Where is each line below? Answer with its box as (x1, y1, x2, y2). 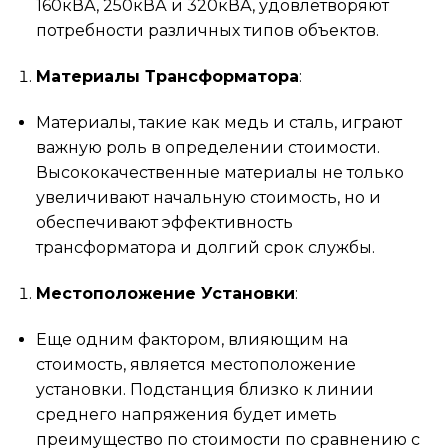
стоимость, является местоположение (35, 354, 356, 374)
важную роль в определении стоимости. (35, 137, 380, 157)
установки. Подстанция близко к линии (35, 379, 374, 399)
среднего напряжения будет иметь (35, 404, 337, 424)
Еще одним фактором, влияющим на (35, 329, 348, 349)
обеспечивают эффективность (35, 212, 293, 232)
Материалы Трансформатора (35, 67, 299, 87)
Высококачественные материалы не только (35, 162, 404, 182)
